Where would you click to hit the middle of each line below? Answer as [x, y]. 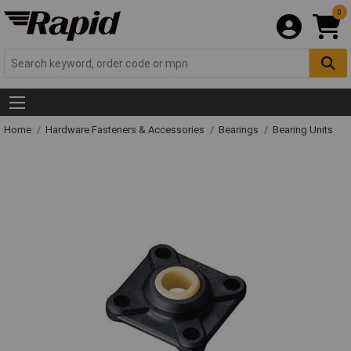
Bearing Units [303, 130]
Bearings [240, 130]
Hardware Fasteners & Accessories [126, 130]
